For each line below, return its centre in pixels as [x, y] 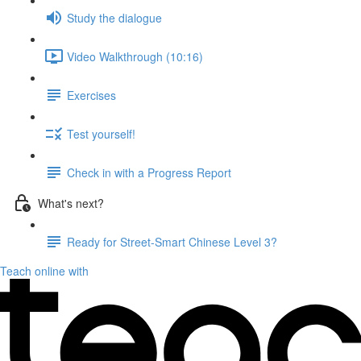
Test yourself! [101, 133]
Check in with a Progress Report [149, 172]
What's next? [71, 203]
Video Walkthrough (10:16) [135, 56]
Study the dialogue [114, 17]
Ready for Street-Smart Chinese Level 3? [172, 241]
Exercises [91, 95]
